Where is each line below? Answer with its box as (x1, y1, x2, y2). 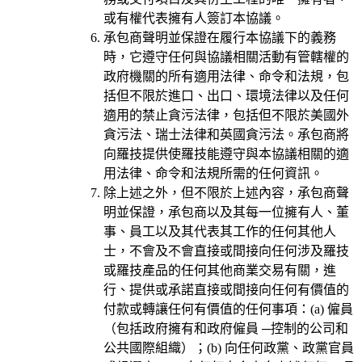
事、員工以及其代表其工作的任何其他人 (103, 224, 336, 238)
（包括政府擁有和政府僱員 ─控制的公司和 (103, 321, 348, 335)
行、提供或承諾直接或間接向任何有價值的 (103, 282, 349, 297)
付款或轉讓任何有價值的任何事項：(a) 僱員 (103, 301, 353, 316)
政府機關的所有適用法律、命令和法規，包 (103, 69, 349, 83)
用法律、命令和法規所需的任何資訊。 (103, 166, 323, 180)
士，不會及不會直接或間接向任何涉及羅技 (103, 243, 349, 258)
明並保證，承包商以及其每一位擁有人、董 (103, 204, 349, 219)
